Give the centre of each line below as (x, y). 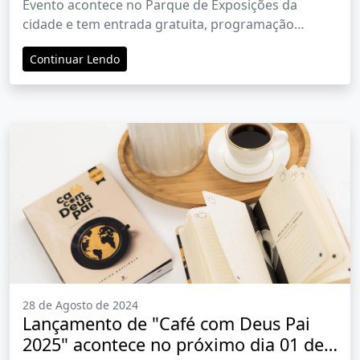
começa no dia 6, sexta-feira (107, 44)
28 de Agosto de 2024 (80, 305)
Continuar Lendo (75, 59)
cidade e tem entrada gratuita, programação (158, 25)
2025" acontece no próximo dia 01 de (173, 345)
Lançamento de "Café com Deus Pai (166, 324)
